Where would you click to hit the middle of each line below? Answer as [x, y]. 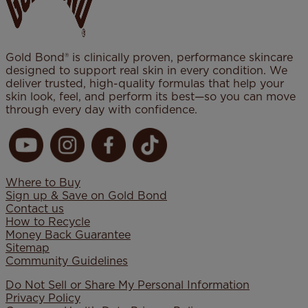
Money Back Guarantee [68, 235]
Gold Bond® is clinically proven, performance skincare [149, 58]
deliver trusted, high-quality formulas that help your [145, 84]
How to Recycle [48, 222]
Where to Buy [43, 183]
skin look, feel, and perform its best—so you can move [151, 97]
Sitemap [27, 249]
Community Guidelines [67, 262]
